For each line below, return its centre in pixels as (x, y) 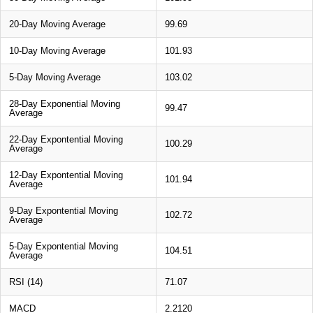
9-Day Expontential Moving (64, 210)
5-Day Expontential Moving (64, 246)
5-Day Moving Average (55, 77)
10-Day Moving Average (57, 50)
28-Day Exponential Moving (65, 103)
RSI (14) (26, 282)
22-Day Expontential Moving (66, 139)
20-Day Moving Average (57, 24)
